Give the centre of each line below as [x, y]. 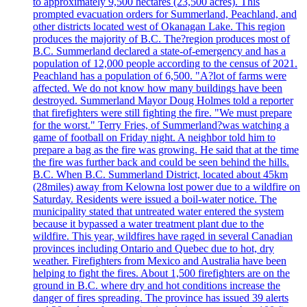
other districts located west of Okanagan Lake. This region [159, 26]
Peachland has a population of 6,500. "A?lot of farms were [160, 75]
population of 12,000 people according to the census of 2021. [165, 63]
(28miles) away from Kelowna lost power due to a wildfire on [167, 186]
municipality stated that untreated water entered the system [158, 211]
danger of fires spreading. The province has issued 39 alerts [161, 297]
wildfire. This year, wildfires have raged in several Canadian [163, 236]
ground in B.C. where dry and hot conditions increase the [157, 285]
